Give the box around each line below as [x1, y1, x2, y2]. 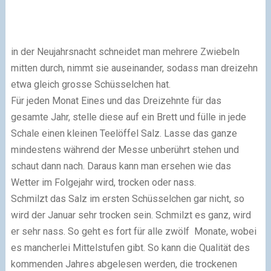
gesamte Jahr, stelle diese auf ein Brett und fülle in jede [10, 111, 246, 123]
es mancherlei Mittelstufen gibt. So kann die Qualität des [10, 242, 250, 254]
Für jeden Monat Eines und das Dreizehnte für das [10, 95, 221, 107]
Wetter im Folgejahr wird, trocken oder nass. [10, 177, 196, 189]
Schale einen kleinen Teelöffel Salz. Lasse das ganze [10, 128, 237, 140]
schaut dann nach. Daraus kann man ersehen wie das [10, 160, 231, 172]
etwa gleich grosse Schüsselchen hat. [10, 79, 171, 91]
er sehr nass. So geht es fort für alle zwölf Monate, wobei [10, 226, 256, 238]
